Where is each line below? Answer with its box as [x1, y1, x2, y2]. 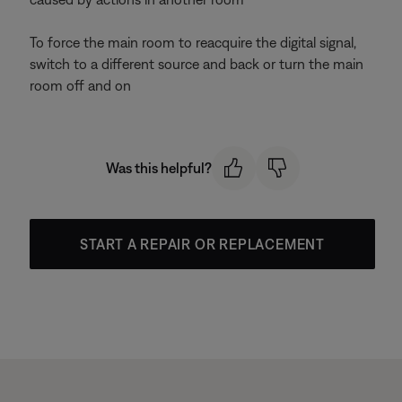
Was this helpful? [105, 160, 212, 177]
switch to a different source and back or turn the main [30, 56, 363, 72]
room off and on [30, 77, 131, 93]
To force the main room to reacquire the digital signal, [30, 34, 356, 50]
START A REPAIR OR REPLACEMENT [79, 235, 326, 252]
